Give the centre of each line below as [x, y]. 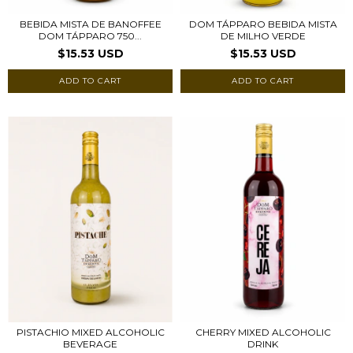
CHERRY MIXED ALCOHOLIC [263, 333]
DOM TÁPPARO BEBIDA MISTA [263, 24]
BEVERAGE [90, 344]
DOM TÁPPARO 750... [90, 36]
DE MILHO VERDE [263, 36]
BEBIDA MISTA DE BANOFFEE [90, 24]
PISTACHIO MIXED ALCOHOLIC [90, 333]
